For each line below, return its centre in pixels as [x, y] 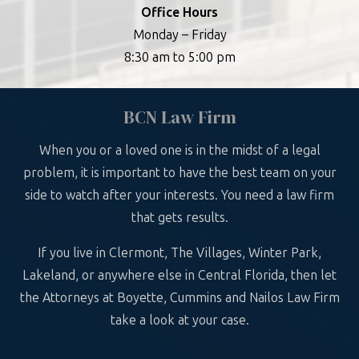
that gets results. [179, 218]
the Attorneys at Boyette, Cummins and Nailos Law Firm [179, 298]
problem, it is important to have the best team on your [179, 173]
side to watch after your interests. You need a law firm [179, 196]
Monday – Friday [179, 35]
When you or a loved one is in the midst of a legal [179, 151]
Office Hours [179, 13]
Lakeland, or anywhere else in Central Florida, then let [179, 276]
